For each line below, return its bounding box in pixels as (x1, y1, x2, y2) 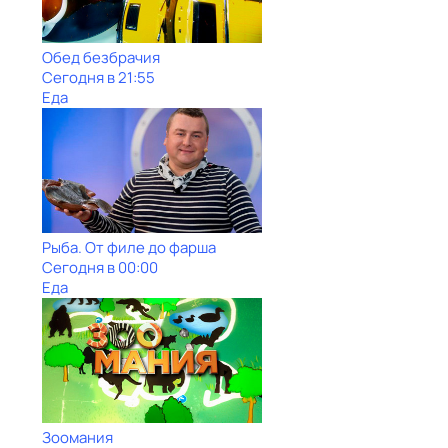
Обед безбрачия (42, 47, 160, 68)
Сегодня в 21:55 (42, 67, 155, 88)
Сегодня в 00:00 (42, 257, 158, 278)
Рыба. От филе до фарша (42, 237, 216, 258)
